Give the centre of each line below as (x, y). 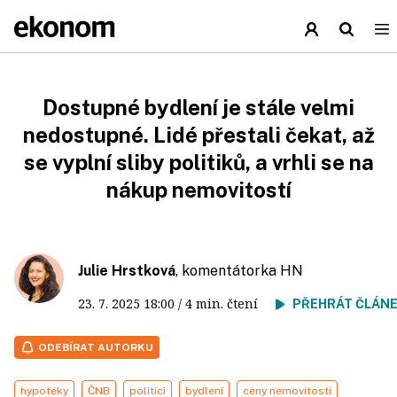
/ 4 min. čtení (225, 304)
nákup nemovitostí (198, 190)
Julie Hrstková (127, 271)
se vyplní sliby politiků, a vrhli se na (198, 162)
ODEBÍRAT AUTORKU (96, 347)
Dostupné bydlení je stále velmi (198, 107)
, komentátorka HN (239, 271)
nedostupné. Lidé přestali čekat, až (198, 135)
